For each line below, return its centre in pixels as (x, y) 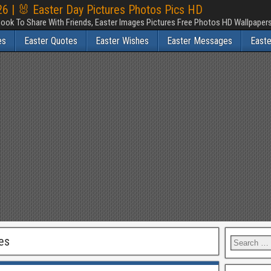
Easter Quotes (51, 41)
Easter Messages (200, 41)
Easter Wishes (122, 41)
